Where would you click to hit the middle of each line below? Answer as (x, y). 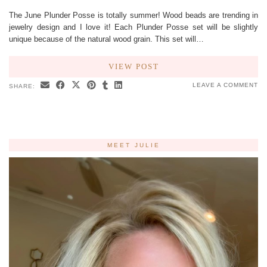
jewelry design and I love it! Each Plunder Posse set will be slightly (133, 27)
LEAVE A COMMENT (225, 85)
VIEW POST (133, 66)
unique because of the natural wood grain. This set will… (106, 39)
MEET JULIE (133, 145)
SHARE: (23, 86)
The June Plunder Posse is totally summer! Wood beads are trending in (133, 15)
